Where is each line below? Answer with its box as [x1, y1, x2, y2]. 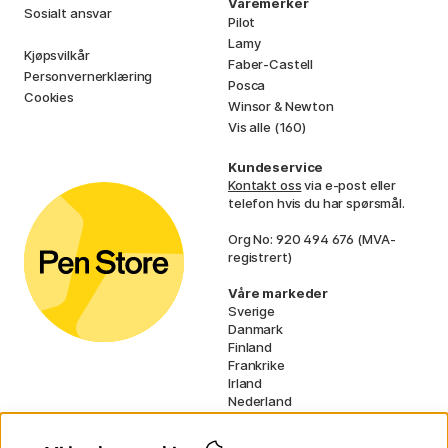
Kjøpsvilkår [24, 46, 90, 63]
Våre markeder [228, 284, 329, 301]
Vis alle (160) [228, 118, 306, 135]
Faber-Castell [228, 55, 314, 72]
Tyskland [228, 410, 283, 427]
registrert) [228, 248, 292, 265]
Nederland [228, 392, 292, 409]
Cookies [24, 88, 74, 105]
